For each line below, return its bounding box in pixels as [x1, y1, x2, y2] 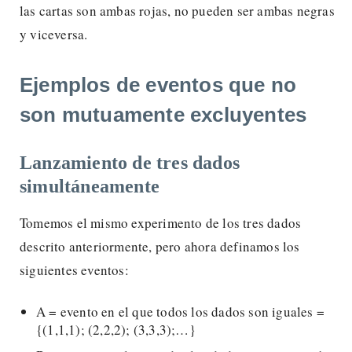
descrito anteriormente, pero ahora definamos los [20, 236, 300, 255]
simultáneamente [20, 175, 159, 196]
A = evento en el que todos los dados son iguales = [36, 302, 325, 321]
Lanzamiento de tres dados [20, 152, 240, 173]
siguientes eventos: [20, 260, 129, 279]
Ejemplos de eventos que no [20, 72, 297, 97]
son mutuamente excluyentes [20, 102, 307, 126]
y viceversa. [20, 24, 88, 43]
